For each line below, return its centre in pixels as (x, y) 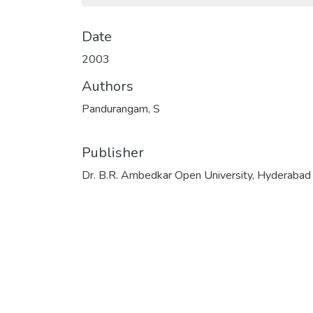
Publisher (113, 153)
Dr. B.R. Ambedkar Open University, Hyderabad (196, 175)
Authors (108, 86)
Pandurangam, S (121, 109)
